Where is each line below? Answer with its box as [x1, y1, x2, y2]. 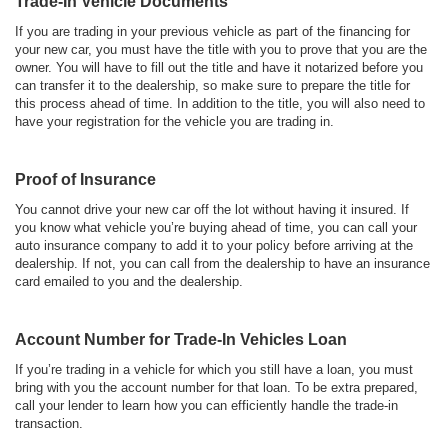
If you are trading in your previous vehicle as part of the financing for [15, 24, 410, 40]
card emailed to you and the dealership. [15, 274, 243, 290]
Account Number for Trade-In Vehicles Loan [15, 331, 347, 349]
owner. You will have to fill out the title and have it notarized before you [15, 60, 423, 76]
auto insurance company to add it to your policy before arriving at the [15, 238, 413, 254]
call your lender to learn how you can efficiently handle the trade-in [15, 398, 398, 414]
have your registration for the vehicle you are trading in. [15, 114, 334, 130]
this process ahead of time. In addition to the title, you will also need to [15, 96, 425, 112]
